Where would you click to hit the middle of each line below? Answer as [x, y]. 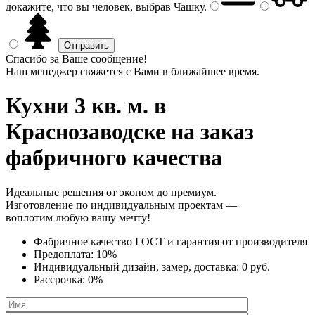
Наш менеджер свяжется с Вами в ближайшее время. [133, 71]
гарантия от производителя [242, 241]
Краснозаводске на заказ [130, 132]
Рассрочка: [61, 279]
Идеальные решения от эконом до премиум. [111, 192]
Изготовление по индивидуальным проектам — [121, 205]
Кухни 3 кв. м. [77, 106]
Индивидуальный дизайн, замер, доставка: [138, 266]
